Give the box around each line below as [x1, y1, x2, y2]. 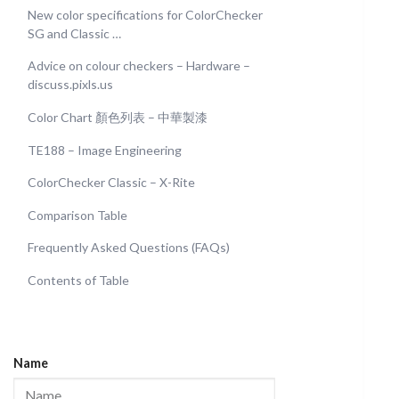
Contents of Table [28, 272, 129, 288]
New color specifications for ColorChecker [28, 6, 263, 22]
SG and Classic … [28, 25, 121, 41]
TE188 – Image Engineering [28, 142, 182, 158]
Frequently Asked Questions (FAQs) [28, 240, 230, 256]
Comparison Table [28, 207, 127, 223]
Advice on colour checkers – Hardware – [28, 58, 250, 74]
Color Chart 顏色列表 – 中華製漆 [28, 109, 208, 125]
